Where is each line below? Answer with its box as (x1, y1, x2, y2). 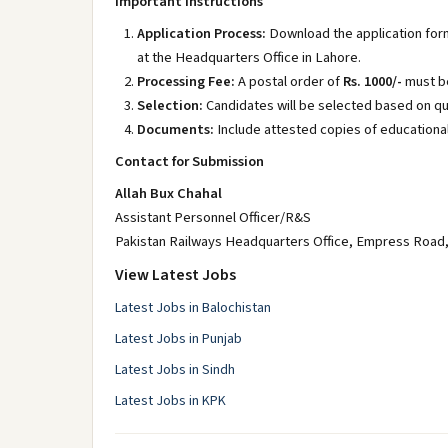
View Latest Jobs (115, 264, 236, 286)
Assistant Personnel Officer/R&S (115, 207, 311, 228)
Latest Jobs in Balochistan (115, 298, 271, 318)
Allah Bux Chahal (115, 183, 222, 204)
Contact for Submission (115, 151, 264, 172)
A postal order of (235, 71, 343, 92)
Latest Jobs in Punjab (115, 329, 242, 349)
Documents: (137, 119, 214, 140)
